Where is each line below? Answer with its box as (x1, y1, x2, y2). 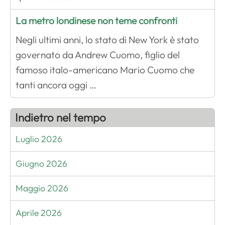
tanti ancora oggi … (16, 79, 96, 91)
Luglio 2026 (16, 133, 62, 145)
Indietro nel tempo (15, 110, 106, 125)
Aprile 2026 (16, 207, 62, 219)
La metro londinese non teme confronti (16, 15, 177, 27)
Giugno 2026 (16, 158, 67, 170)
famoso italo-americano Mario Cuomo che (16, 64, 194, 76)
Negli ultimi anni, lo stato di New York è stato (16, 34, 199, 46)
